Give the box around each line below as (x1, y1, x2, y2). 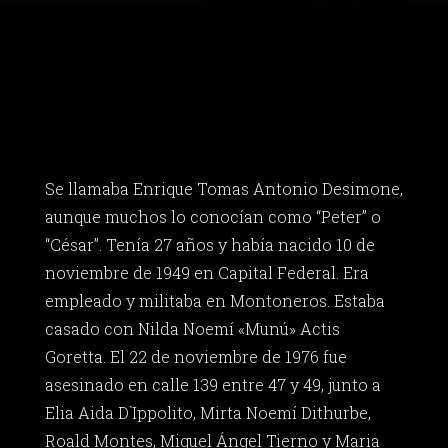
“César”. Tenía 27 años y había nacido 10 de (44, 234, 375, 256)
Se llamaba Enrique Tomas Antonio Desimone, (44, 178, 403, 200)
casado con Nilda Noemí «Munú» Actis (44, 318, 340, 340)
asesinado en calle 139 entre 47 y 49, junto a (44, 374, 381, 396)
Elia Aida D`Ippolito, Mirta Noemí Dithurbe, (44, 402, 371, 424)
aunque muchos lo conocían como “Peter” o (44, 206, 381, 228)
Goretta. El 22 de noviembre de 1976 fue (44, 346, 347, 368)
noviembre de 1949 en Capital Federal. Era (44, 262, 369, 284)
